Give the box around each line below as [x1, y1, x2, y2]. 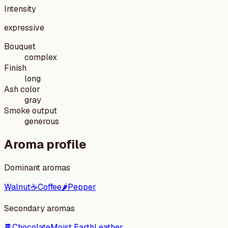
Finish [4, 62, 26, 73]
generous [24, 116, 59, 127]
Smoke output [4, 105, 57, 116]
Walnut [4, 182, 31, 193]
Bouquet [4, 41, 36, 52]
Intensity [4, 3, 36, 14]
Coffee [38, 182, 62, 193]
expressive [4, 22, 44, 33]
